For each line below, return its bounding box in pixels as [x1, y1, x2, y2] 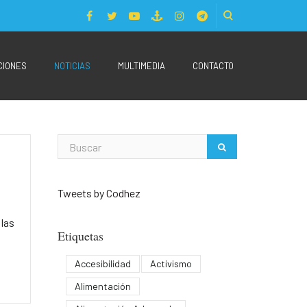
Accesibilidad [74, 257, 131, 269]
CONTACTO [193, 60, 234, 71]
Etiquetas [57, 228, 103, 244]
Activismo [149, 257, 192, 269]
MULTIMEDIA [118, 60, 165, 71]
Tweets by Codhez [57, 186, 140, 199]
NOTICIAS [54, 60, 90, 71]
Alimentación [74, 280, 131, 292]
